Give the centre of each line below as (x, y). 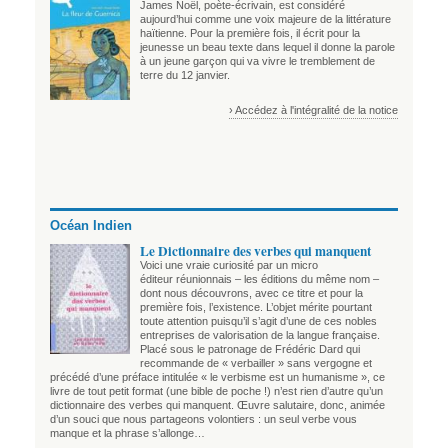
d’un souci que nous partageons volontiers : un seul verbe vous (203, 419)
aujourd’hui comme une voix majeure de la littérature (265, 19)
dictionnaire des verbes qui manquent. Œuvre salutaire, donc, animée (217, 405)
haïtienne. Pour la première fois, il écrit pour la (250, 33)
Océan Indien (91, 225)
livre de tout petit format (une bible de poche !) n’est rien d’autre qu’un (216, 391)
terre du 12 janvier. (185, 75)
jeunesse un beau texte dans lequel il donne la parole (267, 47)
